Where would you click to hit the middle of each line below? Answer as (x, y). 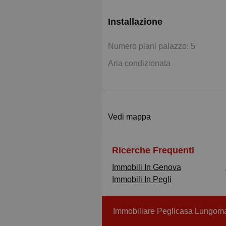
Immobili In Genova (147, 167)
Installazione (135, 21)
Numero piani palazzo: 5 (152, 46)
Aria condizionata (139, 63)
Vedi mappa (129, 117)
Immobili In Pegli (142, 179)
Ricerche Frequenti (153, 150)
